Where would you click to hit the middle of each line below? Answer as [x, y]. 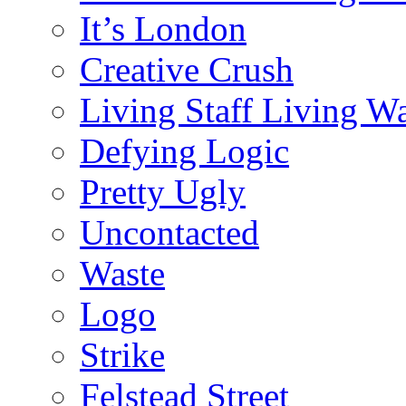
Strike [122, 354]
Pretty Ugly [163, 191]
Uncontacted [169, 232]
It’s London [163, 28]
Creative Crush [187, 69]
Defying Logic [184, 150]
